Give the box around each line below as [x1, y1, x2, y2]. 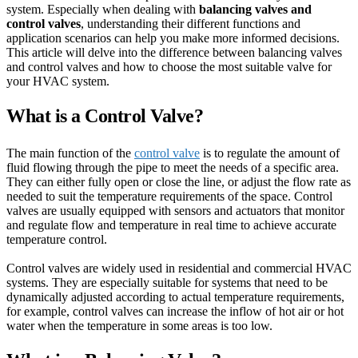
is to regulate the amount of [200, 146, 340, 161]
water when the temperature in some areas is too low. [6, 319, 272, 333]
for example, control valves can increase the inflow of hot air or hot [6, 304, 344, 319]
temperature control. [6, 233, 107, 247]
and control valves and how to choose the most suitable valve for [6, 60, 332, 74]
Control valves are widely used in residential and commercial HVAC [6, 261, 352, 276]
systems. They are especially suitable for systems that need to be [6, 276, 328, 290]
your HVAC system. [6, 74, 109, 89]
